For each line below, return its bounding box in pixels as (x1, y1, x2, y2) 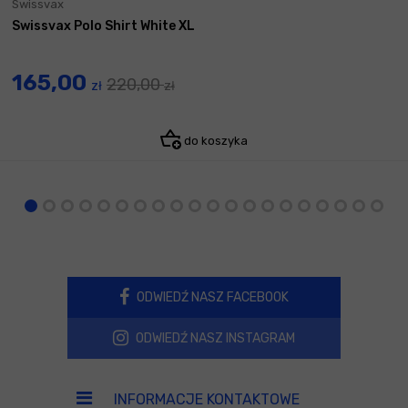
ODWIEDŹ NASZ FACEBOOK (134, 289, 289, 305)
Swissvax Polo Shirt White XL (12, 17, 195, 34)
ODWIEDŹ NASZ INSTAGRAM (133, 330, 295, 346)
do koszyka (181, 133, 248, 148)
